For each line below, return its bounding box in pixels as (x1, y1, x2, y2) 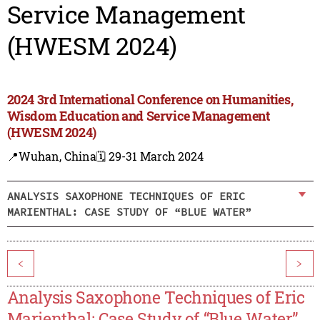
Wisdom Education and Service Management (6, 107, 270, 125)
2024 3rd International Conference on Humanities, (6, 91, 294, 109)
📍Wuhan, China (6, 149, 96, 164)
